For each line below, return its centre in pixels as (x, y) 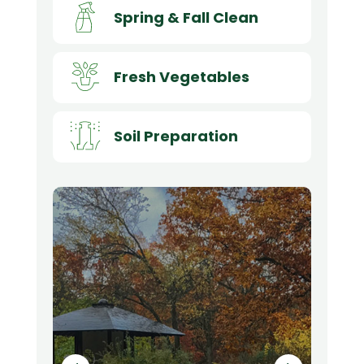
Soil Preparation (175, 136)
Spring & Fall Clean (186, 17)
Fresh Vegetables (181, 76)
